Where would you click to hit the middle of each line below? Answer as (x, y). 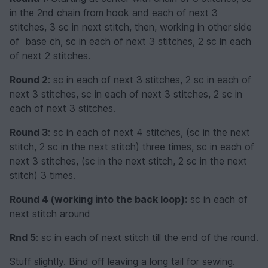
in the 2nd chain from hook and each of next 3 (114, 12)
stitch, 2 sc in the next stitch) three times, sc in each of (132, 146)
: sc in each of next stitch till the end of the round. (147, 237)
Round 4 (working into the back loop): (98, 199)
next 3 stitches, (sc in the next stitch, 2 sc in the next (128, 161)
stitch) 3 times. (42, 175)
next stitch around (50, 213)
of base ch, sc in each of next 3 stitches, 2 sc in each (130, 41)
